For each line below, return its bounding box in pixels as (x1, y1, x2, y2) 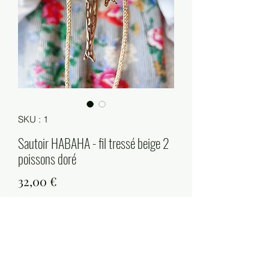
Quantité (18, 208, 51, 220)
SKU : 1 (18, 113, 48, 125)
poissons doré (18, 149, 76, 169)
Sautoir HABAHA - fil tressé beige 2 (18, 133, 169, 153)
